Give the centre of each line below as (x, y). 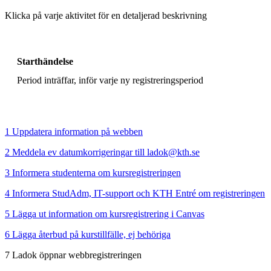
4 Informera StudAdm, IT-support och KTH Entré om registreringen (135, 193)
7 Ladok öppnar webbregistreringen (73, 255)
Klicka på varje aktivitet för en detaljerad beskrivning (106, 15)
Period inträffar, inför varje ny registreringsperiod (110, 80)
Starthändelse (45, 61)
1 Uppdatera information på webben (74, 131)
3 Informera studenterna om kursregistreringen (93, 172)
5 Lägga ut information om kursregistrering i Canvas (105, 214)
